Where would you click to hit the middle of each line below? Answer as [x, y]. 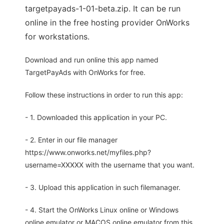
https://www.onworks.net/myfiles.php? [88, 152]
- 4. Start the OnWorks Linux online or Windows [102, 210]
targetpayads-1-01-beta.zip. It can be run [103, 9]
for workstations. [57, 37]
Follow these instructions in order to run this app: [104, 95]
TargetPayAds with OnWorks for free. [85, 72]
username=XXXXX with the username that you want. [110, 165]
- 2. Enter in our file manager [71, 140]
